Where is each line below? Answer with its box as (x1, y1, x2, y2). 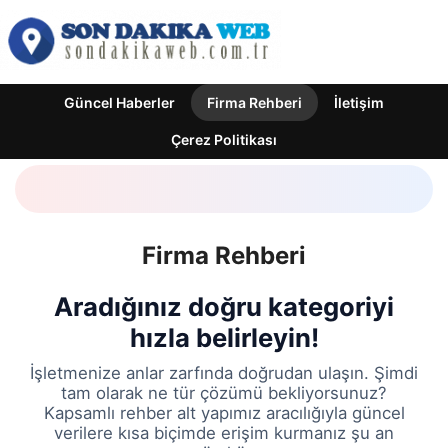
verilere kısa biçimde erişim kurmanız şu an (54, 423, 394, 444)
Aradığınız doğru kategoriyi (54, 291, 394, 323)
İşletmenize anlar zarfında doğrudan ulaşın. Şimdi (30, 363, 418, 384)
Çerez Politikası (171, 131, 277, 148)
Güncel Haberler (64, 94, 175, 111)
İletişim (334, 94, 384, 111)
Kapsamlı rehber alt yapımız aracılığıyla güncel (43, 403, 405, 424)
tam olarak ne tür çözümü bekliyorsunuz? (61, 383, 387, 404)
